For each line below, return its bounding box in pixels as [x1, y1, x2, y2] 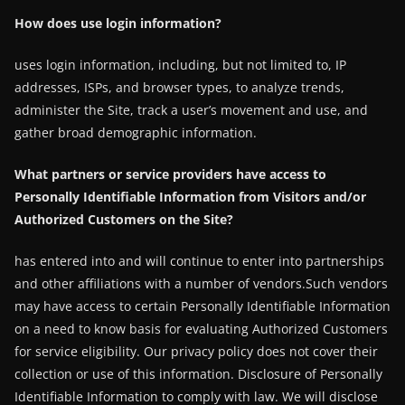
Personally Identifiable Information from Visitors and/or [14, 188, 366, 205]
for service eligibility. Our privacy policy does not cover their [14, 343, 378, 360]
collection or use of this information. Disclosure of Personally [14, 365, 382, 382]
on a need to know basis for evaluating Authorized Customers [14, 320, 388, 337]
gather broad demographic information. [14, 124, 257, 141]
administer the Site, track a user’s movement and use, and [14, 101, 368, 118]
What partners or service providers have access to [14, 165, 326, 183]
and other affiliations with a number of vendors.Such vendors [14, 275, 388, 292]
